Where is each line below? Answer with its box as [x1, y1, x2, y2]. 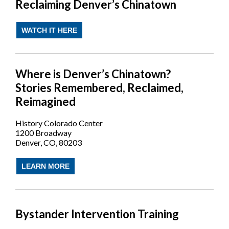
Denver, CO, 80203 [15, 138, 82, 148]
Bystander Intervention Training [15, 207, 179, 221]
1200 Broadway [15, 128, 72, 138]
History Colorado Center [15, 118, 103, 128]
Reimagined [15, 95, 76, 109]
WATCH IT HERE [21, 26, 77, 35]
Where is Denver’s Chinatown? [15, 67, 171, 81]
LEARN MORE [21, 162, 70, 171]
